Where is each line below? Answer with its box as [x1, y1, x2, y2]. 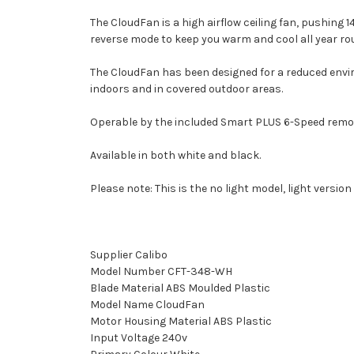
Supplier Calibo [90, 247, 168, 262]
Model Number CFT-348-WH [90, 264, 232, 278]
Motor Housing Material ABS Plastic [90, 314, 272, 328]
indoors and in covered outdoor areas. [90, 81, 285, 96]
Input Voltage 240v [90, 330, 187, 345]
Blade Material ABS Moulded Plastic [90, 281, 270, 295]
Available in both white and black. [90, 148, 261, 162]
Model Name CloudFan [90, 297, 205, 311]
